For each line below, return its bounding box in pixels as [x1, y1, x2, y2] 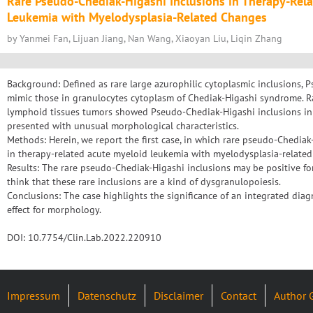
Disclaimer [154, 289, 203, 303]
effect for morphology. [7, 203, 101, 216]
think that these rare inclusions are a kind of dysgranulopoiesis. [7, 175, 281, 188]
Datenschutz [78, 289, 136, 303]
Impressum [7, 289, 60, 303]
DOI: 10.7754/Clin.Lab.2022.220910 [7, 231, 161, 244]
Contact [221, 289, 256, 303]
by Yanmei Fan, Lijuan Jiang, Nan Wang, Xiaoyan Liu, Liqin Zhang [7, 32, 282, 45]
